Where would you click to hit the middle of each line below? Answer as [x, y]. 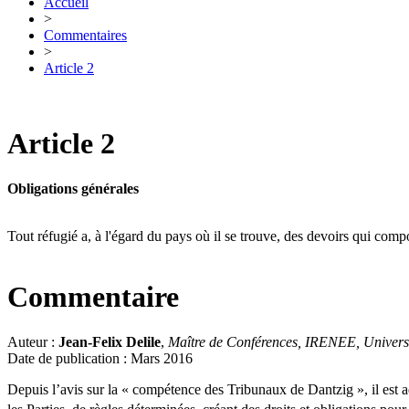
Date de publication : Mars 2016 [100, 358]
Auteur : [33, 341]
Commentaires [85, 35]
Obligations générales [73, 188]
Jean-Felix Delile [110, 341]
